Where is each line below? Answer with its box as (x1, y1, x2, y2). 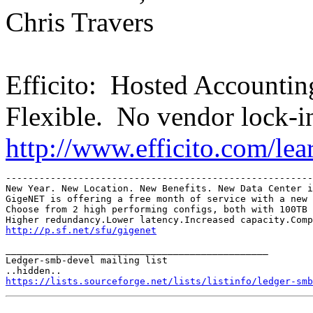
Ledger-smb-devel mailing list (6, 254, 168, 265)
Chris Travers (6, 6, 154, 37)
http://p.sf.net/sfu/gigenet (6, 224, 156, 235)
